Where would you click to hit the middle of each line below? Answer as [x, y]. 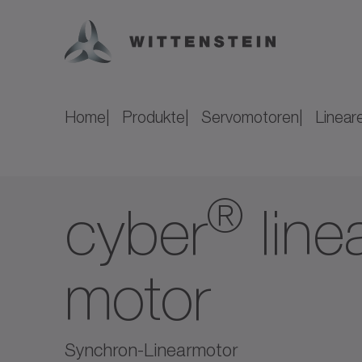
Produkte [154, 117]
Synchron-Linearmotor [151, 350]
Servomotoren [250, 117]
